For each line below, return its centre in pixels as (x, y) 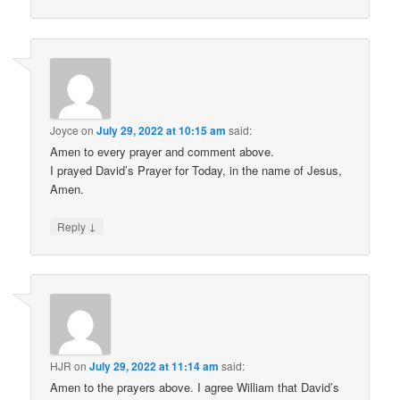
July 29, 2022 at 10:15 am (162, 130)
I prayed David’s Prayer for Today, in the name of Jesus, (196, 170)
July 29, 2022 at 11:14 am (154, 367)
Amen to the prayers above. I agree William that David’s (195, 387)
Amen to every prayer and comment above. (162, 151)
